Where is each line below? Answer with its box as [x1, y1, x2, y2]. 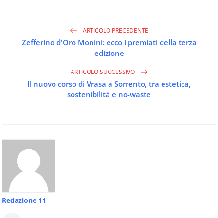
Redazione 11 [2, 196, 46, 205]
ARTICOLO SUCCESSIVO [70, 67, 136, 76]
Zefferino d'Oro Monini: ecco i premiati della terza [21, 37, 197, 48]
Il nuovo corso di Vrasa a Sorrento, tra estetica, [27, 79, 191, 89]
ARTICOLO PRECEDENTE [81, 26, 148, 35]
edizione [94, 48, 124, 58]
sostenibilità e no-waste [67, 90, 151, 100]
